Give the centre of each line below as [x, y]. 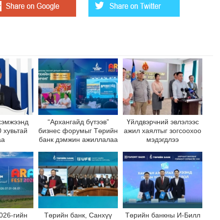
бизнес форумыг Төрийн [78, 131]
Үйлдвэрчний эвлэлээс [163, 122]
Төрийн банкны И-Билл [163, 215]
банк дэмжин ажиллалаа [78, 139]
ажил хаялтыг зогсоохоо [163, 131]
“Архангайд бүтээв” [78, 122]
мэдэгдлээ [163, 139]
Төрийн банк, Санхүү [78, 215]
